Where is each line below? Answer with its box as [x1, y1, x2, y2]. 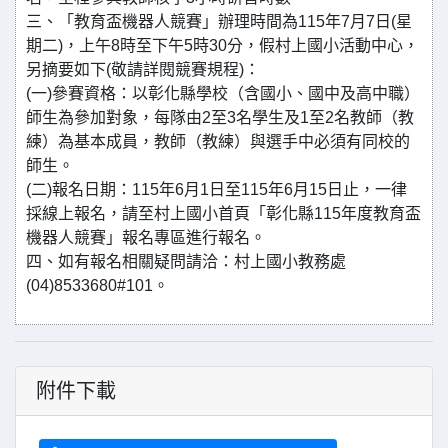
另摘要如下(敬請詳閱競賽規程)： [26, 61, 260, 78]
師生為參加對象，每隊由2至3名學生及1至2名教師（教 [26, 109, 414, 126]
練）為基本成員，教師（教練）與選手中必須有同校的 [26, 133, 410, 150]
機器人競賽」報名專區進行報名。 [26, 229, 266, 246]
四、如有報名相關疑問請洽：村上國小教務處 [26, 253, 346, 270]
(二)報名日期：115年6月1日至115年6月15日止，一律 [26, 181, 407, 198]
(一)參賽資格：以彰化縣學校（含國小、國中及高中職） [26, 85, 420, 102]
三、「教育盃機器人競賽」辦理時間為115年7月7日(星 [26, 13, 412, 30]
